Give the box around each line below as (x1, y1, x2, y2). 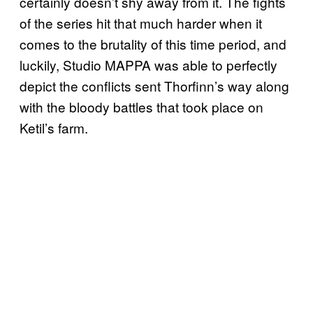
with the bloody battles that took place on (20, 97, 263, 117)
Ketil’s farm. (20, 118, 92, 138)
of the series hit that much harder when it (20, 13, 262, 33)
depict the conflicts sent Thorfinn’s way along (20, 76, 289, 96)
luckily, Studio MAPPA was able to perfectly (20, 55, 277, 75)
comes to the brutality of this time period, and (20, 34, 286, 54)
